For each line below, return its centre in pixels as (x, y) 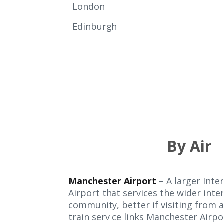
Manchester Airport (112, 181)
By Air (189, 146)
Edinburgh (96, 26)
